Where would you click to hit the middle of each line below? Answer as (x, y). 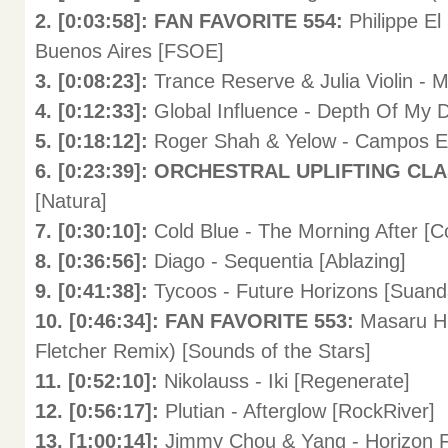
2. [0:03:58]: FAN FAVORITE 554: (192, 21)
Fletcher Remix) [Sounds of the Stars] (203, 351)
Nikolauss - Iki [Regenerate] (287, 381)
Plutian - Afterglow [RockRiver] (300, 411)
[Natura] (71, 201)
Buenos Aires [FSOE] (129, 51)
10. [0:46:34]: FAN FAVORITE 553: (197, 321)
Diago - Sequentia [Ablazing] (280, 261)
